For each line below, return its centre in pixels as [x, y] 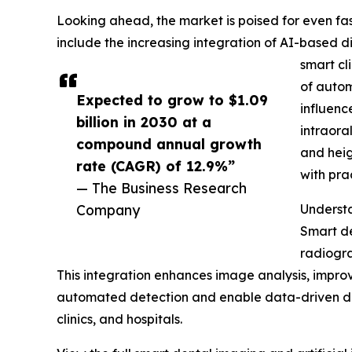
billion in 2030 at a [144, 121]
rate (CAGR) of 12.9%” [156, 165]
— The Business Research [161, 187]
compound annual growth [169, 143]
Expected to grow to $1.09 [172, 99]
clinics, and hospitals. [119, 319]
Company [108, 209]
